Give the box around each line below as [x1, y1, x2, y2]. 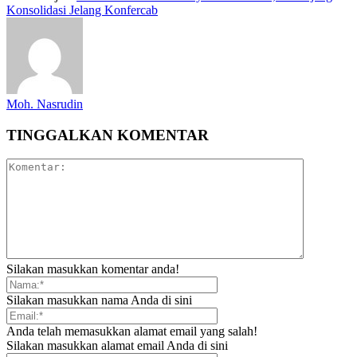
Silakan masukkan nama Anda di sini [6, 293, 192, 308]
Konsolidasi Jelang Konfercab [6, 2, 158, 17]
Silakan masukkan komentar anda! [6, 262, 179, 277]
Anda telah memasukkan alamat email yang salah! [6, 324, 257, 339]
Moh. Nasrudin [6, 96, 83, 111]
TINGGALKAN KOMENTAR [6, 126, 209, 143]
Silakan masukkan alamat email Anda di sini [6, 339, 228, 353]
